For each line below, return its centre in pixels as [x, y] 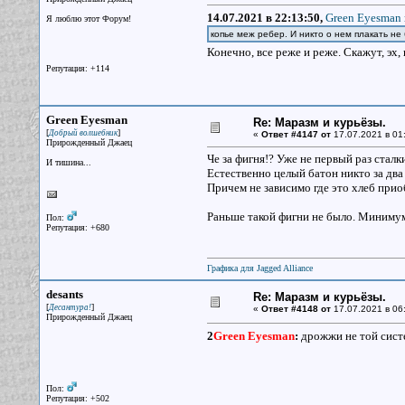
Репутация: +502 [77, 398]
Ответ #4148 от [296, 309]
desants [64, 294]
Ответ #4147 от [296, 134]
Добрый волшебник [83, 133]
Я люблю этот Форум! [88, 19]
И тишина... [68, 162]
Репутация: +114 [77, 68]
